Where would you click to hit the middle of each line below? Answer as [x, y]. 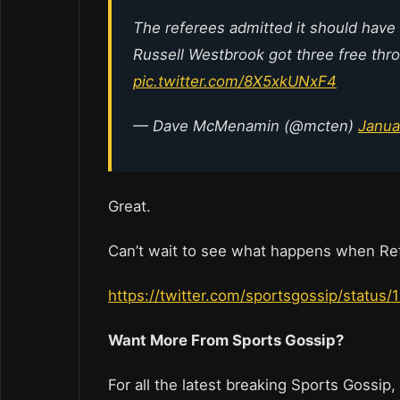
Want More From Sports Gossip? [226, 341]
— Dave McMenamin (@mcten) [246, 126]
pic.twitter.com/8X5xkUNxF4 [235, 82]
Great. [132, 207]
